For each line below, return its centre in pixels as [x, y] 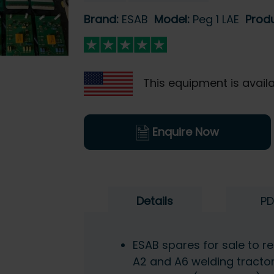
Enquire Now [184, 132]
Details [155, 201]
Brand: [102, 19]
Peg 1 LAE [216, 19]
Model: [173, 19]
